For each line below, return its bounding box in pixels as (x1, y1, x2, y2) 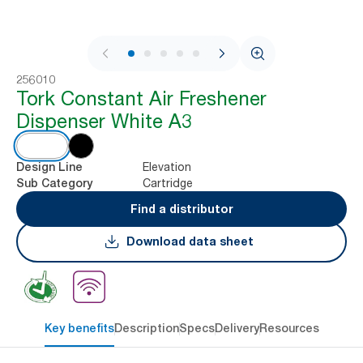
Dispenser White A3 (16, 109, 192, 133)
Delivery (214, 322, 259, 335)
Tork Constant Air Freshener (16, 87, 267, 110)
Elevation (143, 160, 191, 173)
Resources (258, 322, 319, 335)
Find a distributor (130, 202, 233, 216)
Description (113, 322, 179, 335)
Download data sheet (126, 234, 254, 248)
